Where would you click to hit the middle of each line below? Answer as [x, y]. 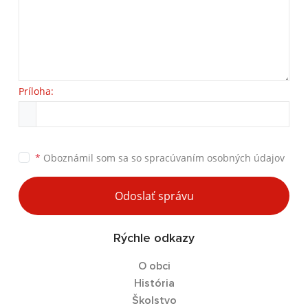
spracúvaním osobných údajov [214, 158]
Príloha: [36, 91]
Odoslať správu [154, 196]
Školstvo [154, 300]
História [154, 283]
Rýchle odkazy [154, 239]
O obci [154, 266]
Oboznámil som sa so [92, 158]
